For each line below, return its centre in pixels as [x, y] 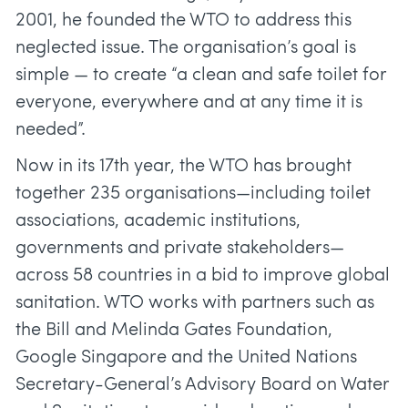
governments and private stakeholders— [180, 249]
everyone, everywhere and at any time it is [189, 103]
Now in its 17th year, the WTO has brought [184, 167]
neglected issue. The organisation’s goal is [186, 49]
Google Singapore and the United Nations [186, 358]
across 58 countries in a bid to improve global [203, 276]
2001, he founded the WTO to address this [184, 21]
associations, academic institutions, [158, 222]
